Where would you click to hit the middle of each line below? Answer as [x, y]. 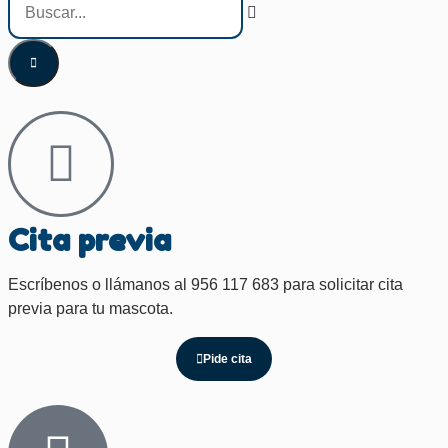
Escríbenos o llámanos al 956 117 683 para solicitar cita [205, 285]
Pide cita [227, 359]
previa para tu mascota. [90, 309]
